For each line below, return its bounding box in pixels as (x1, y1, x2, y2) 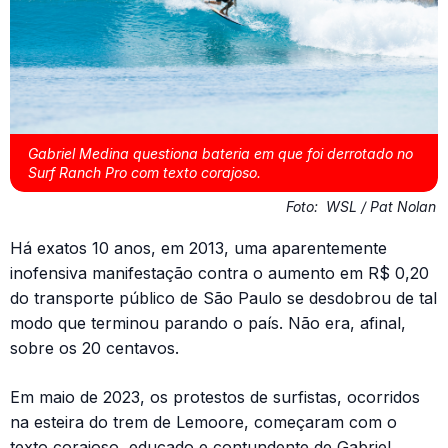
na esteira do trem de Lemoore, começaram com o (10, 412, 397, 433)
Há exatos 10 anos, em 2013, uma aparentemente (10, 238, 387, 259)
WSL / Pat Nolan (326, 198, 436, 216)
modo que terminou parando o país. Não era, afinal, (10, 313, 406, 334)
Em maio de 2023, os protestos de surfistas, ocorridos (10, 387, 420, 408)
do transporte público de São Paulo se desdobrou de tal (10, 288, 437, 309)
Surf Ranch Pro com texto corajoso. (28, 164, 261, 182)
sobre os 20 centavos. (10, 338, 179, 359)
